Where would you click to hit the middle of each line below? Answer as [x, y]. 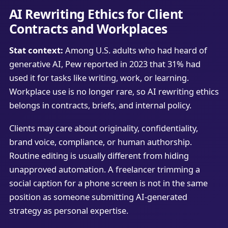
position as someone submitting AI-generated [98, 196]
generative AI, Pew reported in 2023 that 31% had [105, 64]
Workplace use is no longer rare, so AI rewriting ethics [114, 91]
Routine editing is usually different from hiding [99, 155]
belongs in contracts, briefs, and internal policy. [100, 105]
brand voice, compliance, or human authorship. [100, 141]
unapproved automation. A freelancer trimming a [104, 169]
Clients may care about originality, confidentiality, [103, 128]
